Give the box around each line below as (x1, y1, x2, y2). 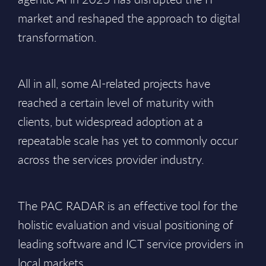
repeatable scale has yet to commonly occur (18, 132, 238, 148)
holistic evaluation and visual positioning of (18, 217, 233, 233)
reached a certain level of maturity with (18, 94, 214, 110)
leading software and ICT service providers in (18, 236, 243, 252)
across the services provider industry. (18, 151, 204, 167)
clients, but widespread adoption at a (18, 113, 203, 129)
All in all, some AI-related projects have (18, 75, 210, 91)
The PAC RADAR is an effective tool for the (18, 198, 237, 214)
